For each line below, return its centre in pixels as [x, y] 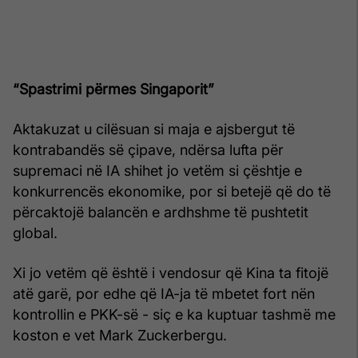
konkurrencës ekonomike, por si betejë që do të [172, 191]
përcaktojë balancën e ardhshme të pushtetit [161, 212]
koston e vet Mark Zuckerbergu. [120, 335]
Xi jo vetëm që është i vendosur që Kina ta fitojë [171, 272]
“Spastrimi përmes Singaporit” [113, 89]
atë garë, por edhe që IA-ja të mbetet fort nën [164, 293]
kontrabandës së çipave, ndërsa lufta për [148, 149]
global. [35, 233]
